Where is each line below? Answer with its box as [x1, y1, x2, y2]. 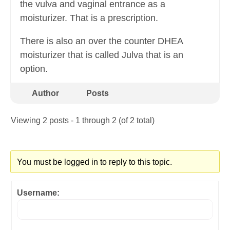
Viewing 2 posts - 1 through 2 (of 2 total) [11, 116, 155, 125]
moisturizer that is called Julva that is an [20, 50, 183, 61]
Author [31, 89, 59, 98]
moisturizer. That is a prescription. [20, 13, 158, 24]
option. [20, 64, 48, 74]
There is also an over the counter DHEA [20, 36, 183, 47]
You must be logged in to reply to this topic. [16, 158, 172, 167]
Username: [17, 188, 60, 198]
